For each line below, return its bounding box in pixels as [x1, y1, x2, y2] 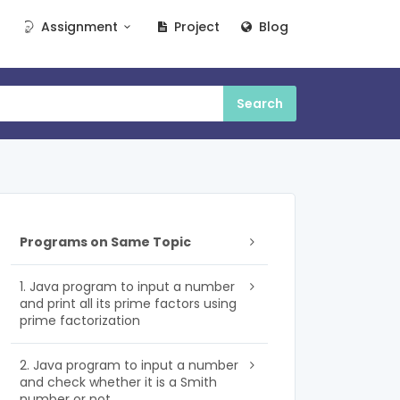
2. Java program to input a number [20, 356, 238, 374]
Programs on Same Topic [20, 233, 191, 251]
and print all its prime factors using [20, 295, 237, 312]
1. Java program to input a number [20, 278, 235, 296]
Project [171, 18, 221, 36]
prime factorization [20, 312, 140, 329]
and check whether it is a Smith [20, 373, 217, 391]
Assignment [37, 18, 119, 36]
